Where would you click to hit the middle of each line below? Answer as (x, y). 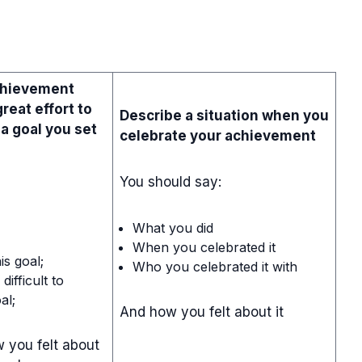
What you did (173, 227)
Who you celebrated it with (215, 266)
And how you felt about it (202, 311)
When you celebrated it (204, 247)
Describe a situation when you (224, 115)
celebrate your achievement (218, 135)
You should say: (170, 181)
